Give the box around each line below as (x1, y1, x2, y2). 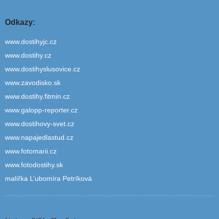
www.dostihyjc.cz (5, 38, 57, 46)
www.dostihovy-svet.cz (5, 120, 74, 128)
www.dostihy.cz (5, 51, 51, 60)
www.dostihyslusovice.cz (5, 65, 80, 73)
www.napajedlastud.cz (5, 133, 73, 142)
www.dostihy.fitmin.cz (5, 92, 70, 101)
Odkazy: (5, 18, 35, 27)
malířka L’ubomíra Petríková (5, 175, 92, 183)
